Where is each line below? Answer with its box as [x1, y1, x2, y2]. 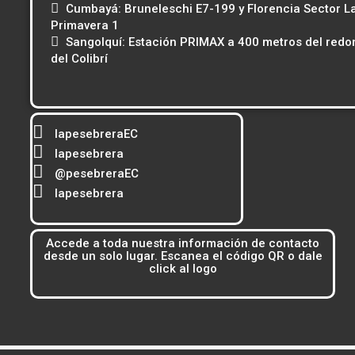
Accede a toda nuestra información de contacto [46, 235, 320, 250]
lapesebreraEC [55, 127, 138, 142]
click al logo [148, 261, 217, 276]
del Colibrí [51, 52, 108, 67]
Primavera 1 [51, 18, 119, 33]
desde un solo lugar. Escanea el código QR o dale [43, 248, 323, 263]
